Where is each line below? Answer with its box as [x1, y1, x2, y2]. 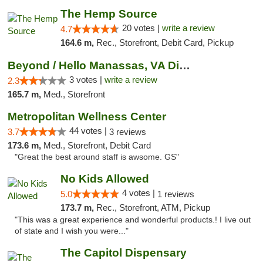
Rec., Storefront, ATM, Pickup [96, 203, 210, 213]
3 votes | [69, 75, 104, 85]
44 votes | [69, 126, 109, 136]
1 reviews [157, 189, 194, 199]
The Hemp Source [60, 8, 157, 20]
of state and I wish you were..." [15, 227, 129, 235]
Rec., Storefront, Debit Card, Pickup [96, 38, 234, 48]
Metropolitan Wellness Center [8, 110, 166, 123]
